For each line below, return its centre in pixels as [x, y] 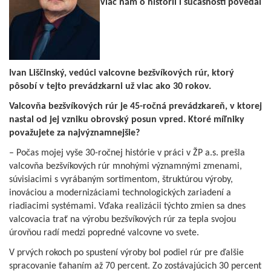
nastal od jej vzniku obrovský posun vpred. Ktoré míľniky [127, 119]
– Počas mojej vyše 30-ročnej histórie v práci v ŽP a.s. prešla [127, 153]
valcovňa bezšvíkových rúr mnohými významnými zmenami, [126, 166]
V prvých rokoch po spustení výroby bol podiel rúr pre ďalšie [126, 253]
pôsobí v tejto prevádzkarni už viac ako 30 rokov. [110, 86]
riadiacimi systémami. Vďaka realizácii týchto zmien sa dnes [127, 206]
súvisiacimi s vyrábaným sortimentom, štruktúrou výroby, [121, 179]
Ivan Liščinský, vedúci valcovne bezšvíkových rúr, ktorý [122, 73]
